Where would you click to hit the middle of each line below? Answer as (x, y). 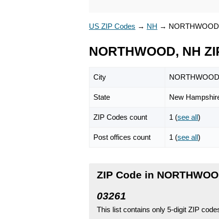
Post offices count (122, 137)
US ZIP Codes (112, 26)
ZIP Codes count (120, 117)
